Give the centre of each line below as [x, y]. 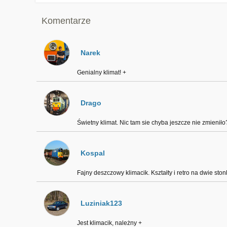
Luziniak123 [101, 203]
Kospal [92, 153]
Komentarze [66, 21]
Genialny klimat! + [101, 72]
